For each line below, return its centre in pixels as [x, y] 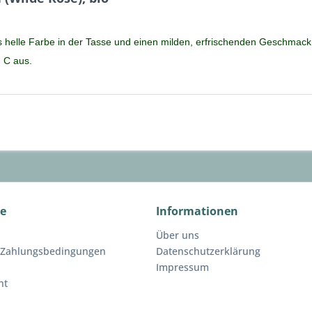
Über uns [178, 235]
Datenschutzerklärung [208, 251]
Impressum [182, 267]
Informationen [197, 211]
